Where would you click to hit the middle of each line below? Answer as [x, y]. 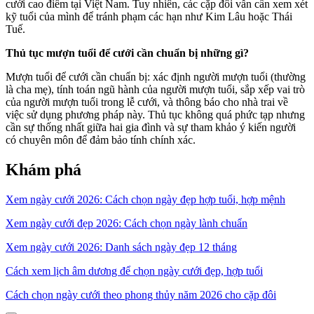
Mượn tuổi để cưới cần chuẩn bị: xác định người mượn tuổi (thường [156, 76]
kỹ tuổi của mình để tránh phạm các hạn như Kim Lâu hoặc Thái [149, 16]
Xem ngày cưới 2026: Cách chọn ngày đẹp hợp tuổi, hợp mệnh [145, 199]
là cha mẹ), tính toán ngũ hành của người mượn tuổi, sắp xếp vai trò [155, 89]
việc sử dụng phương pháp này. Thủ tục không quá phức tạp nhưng [155, 114]
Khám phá [43, 169]
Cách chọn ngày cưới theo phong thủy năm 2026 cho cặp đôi [141, 294]
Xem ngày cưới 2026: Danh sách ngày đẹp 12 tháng [121, 247]
